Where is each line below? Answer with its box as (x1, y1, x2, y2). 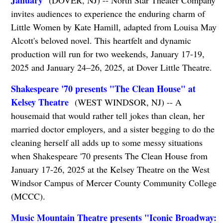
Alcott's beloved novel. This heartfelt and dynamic (10, 34, 191, 47)
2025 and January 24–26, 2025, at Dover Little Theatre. (10, 61, 212, 74)
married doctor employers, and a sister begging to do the (10, 123, 215, 135)
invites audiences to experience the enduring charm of (10, 7, 205, 20)
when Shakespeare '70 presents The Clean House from (10, 150, 208, 162)
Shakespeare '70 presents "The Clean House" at (10, 82, 196, 96)
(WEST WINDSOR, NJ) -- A (68, 96, 182, 109)
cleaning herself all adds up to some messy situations (10, 136, 203, 149)
